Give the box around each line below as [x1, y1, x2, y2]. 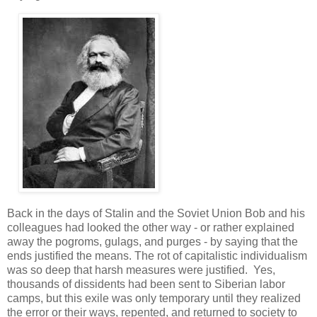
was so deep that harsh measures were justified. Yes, [7, 264, 275, 277]
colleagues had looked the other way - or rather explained [7, 221, 294, 234]
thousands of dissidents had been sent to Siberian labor [7, 278, 285, 291]
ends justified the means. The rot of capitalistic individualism [7, 250, 307, 263]
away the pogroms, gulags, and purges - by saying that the [7, 236, 298, 248]
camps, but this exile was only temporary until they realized [7, 292, 301, 305]
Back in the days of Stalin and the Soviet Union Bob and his [7, 207, 305, 220]
